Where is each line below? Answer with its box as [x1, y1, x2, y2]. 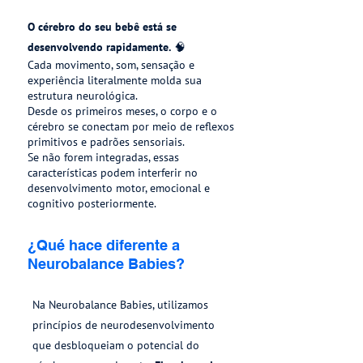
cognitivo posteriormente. [28, 196, 156, 211]
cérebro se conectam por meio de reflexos [28, 119, 234, 134]
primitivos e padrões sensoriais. [28, 135, 185, 149]
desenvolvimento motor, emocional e [28, 181, 210, 195]
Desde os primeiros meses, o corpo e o [28, 104, 217, 118]
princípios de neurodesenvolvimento [32, 318, 215, 332]
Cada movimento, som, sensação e [28, 58, 194, 72]
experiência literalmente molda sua [28, 73, 202, 88]
